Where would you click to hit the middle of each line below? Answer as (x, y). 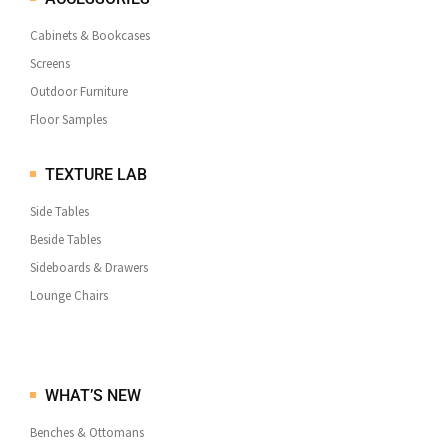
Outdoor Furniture (79, 91)
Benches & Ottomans (87, 432)
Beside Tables (65, 239)
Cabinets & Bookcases (90, 35)
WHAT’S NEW (93, 396)
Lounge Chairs (69, 295)
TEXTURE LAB (96, 175)
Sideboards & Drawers (89, 267)
